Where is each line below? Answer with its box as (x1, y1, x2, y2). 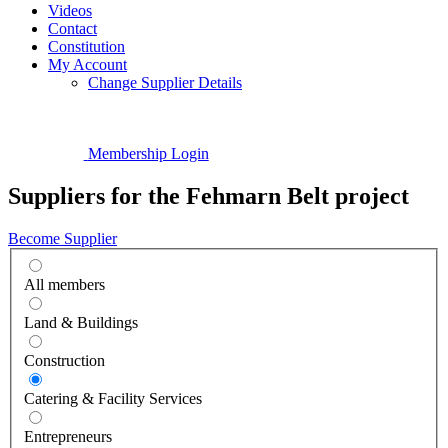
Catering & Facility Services (24, 389, 202, 407)
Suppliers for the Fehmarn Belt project (8, 183, 409, 210)
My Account (48, 56, 127, 73)
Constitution (48, 38, 125, 55)
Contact (48, 20, 97, 37)
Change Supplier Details (88, 74, 242, 91)
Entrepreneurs (24, 427, 112, 445)
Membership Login (87, 145, 209, 163)
